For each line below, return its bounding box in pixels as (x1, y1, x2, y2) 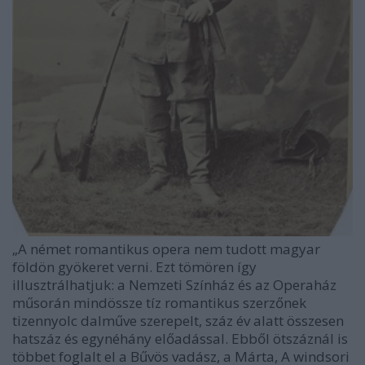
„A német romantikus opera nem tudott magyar (12, 240, 320, 259)
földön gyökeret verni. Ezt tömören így (12, 257, 257, 277)
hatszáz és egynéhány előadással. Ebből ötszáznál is (12, 329, 348, 349)
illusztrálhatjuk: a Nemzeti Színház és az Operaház (12, 275, 336, 295)
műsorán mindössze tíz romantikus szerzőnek (12, 293, 306, 313)
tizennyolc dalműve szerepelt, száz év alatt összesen (12, 311, 344, 331)
